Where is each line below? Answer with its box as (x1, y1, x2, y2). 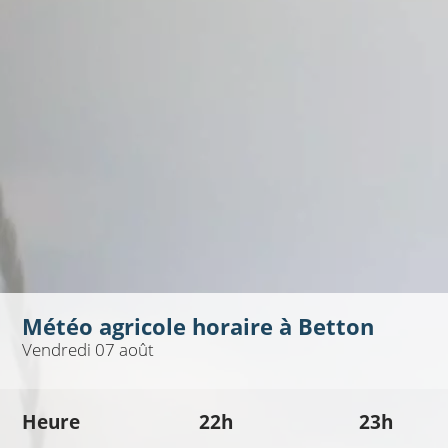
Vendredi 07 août (21, 338, 154, 362)
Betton (297, 312, 374, 342)
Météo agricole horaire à (21, 312, 298, 342)
